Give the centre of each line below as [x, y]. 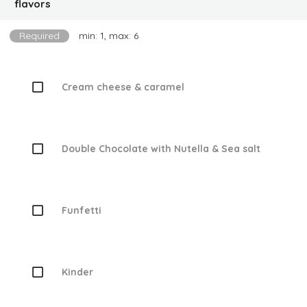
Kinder [77, 272]
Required [39, 36]
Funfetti [81, 210]
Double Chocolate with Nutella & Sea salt [161, 148]
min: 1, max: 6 [109, 36]
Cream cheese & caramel [123, 87]
